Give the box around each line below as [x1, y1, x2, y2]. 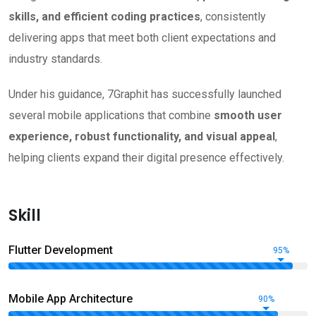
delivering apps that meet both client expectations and [8, 31, 276, 45]
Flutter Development [8, 243, 113, 257]
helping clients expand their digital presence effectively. [8, 151, 284, 165]
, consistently [200, 10, 266, 24]
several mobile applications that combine [8, 109, 214, 123]
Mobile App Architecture [8, 292, 133, 306]
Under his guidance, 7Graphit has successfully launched [8, 87, 281, 102]
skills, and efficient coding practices [8, 10, 200, 24]
